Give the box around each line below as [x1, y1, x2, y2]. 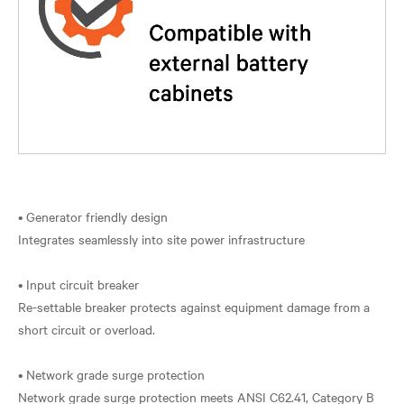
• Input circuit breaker [18, 275, 139, 293]
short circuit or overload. [18, 320, 155, 338]
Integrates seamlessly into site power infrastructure [18, 230, 305, 248]
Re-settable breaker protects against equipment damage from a [18, 298, 370, 316]
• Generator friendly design [18, 207, 168, 225]
